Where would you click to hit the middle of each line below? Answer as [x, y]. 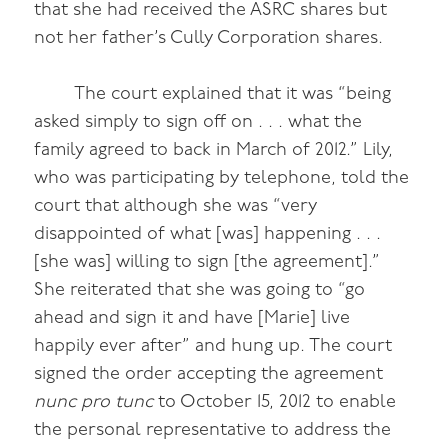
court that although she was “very [176, 207]
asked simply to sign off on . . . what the [198, 123]
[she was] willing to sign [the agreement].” [207, 263]
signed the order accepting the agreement [209, 375]
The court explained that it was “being [233, 95]
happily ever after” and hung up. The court [213, 347]
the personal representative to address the [213, 431]
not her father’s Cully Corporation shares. [209, 38]
